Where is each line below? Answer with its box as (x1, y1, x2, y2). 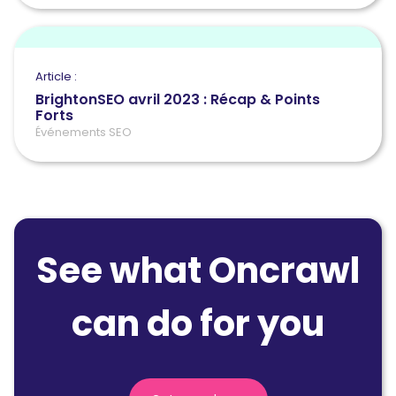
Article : (35, 67, 77, 85)
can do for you (72, 298, 324, 348)
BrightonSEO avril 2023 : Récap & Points (35, 88, 320, 110)
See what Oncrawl (36, 245, 360, 295)
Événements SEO (35, 123, 132, 141)
